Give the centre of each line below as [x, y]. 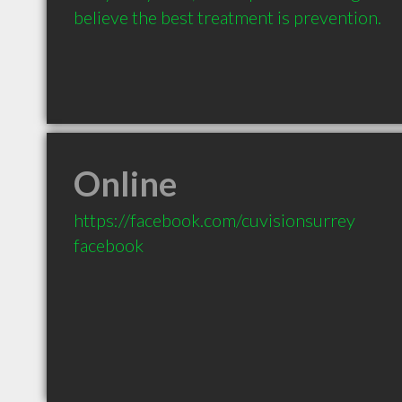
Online [125, 183]
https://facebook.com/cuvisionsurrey [214, 220]
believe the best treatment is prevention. [227, 17]
